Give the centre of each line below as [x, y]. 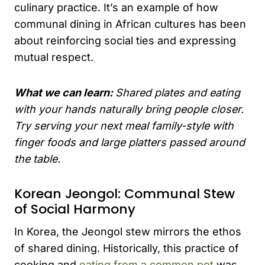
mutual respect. [54, 57]
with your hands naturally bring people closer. [129, 109]
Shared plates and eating [178, 93]
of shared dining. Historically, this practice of [127, 248]
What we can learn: [65, 93]
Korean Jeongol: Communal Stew [125, 194]
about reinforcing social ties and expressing [125, 41]
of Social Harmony [75, 209]
